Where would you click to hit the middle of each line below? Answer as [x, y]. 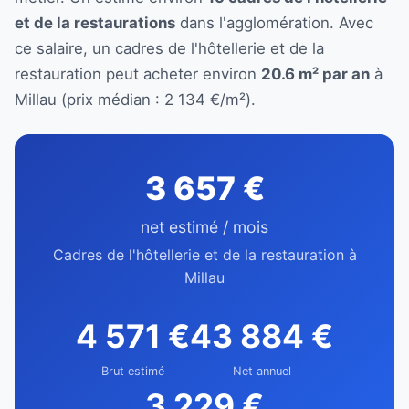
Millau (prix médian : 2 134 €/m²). [135, 99]
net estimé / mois [204, 226]
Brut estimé [133, 371]
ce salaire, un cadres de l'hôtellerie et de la [169, 48]
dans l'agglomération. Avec [274, 22]
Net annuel [262, 371]
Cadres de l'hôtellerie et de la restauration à [204, 254]
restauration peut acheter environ [138, 73]
